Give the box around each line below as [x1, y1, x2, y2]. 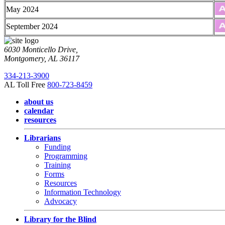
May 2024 [6, 5, 39, 14]
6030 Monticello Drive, [4, 45, 78, 54]
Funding [44, 143, 71, 151]
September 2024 [6, 22, 58, 31]
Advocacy [44, 197, 77, 205]
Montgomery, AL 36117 [4, 54, 79, 63]
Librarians [24, 134, 61, 142]
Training [44, 161, 71, 169]
